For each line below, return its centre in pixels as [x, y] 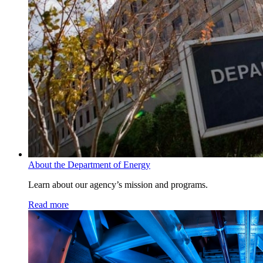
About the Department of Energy [89, 165]
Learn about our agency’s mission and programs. [118, 185]
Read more [48, 205]
